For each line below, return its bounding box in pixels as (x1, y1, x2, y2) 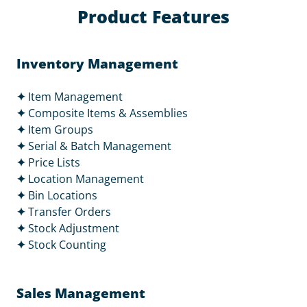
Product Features (77, 5, 230, 28)
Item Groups (28, 122, 93, 137)
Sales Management (16, 284, 145, 302)
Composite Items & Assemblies (28, 106, 188, 121)
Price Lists (28, 155, 80, 170)
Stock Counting (28, 237, 106, 252)
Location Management (28, 171, 144, 186)
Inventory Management (16, 55, 178, 73)
